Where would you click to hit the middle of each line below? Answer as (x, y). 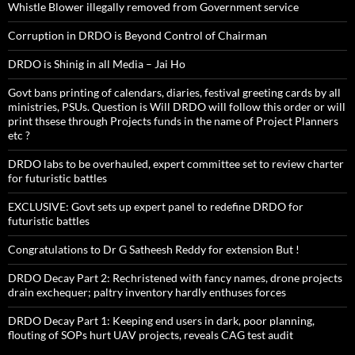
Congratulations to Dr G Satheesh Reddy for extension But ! (154, 250)
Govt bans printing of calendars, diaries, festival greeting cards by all (174, 93)
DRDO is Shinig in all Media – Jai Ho (97, 64)
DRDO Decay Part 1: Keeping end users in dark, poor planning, (161, 321)
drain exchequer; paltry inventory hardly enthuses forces (147, 292)
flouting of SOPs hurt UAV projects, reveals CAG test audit (151, 335)
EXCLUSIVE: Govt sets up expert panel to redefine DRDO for (156, 207)
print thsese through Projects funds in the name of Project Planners (173, 121)
